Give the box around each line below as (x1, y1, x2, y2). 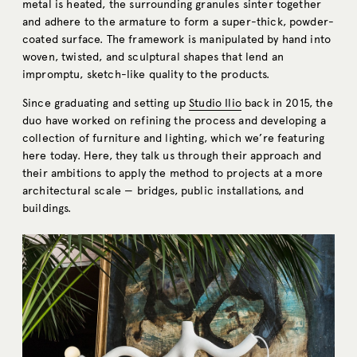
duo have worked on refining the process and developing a (22, 114, 326, 128)
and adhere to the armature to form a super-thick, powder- (22, 15, 335, 29)
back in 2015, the (241, 96, 333, 111)
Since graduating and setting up (22, 96, 190, 111)
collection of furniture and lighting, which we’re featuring (22, 131, 325, 146)
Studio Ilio (189, 96, 241, 111)
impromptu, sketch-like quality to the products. (22, 68, 270, 82)
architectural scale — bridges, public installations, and (22, 184, 304, 198)
